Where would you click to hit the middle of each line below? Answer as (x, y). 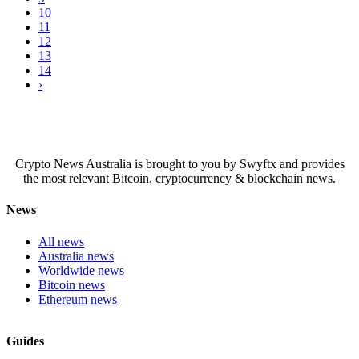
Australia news (76, 256)
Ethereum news (78, 299)
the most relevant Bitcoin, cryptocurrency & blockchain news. (179, 179)
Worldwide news (81, 270)
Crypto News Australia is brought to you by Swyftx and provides (179, 164)
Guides (25, 341)
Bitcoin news (72, 284)
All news (61, 241)
